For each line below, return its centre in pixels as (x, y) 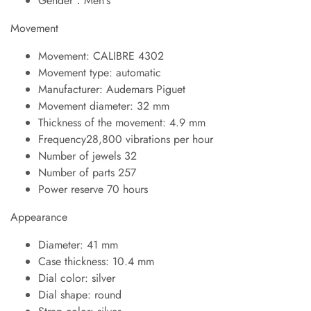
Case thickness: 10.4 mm (96, 261)
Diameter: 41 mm (78, 244)
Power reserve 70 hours (93, 189)
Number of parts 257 (87, 172)
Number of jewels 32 (87, 155)
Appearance (39, 217)
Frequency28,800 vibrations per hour (126, 139)
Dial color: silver (77, 278)
